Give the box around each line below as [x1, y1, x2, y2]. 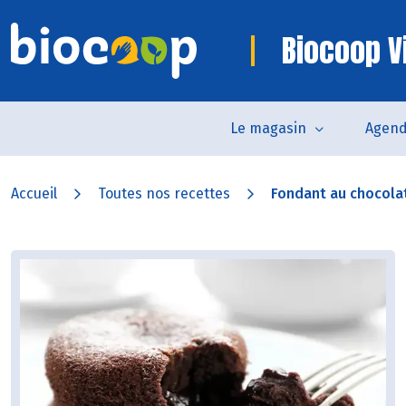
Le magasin [229, 120, 306, 137]
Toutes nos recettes [98, 185, 230, 202]
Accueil [11, 185, 57, 202]
